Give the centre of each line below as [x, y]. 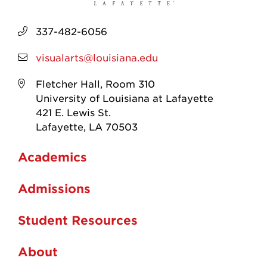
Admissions [54, 189]
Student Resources [78, 220]
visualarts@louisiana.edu [97, 57]
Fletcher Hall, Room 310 [95, 83]
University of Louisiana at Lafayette [125, 97]
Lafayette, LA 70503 [87, 126]
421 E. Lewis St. [73, 112]
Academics [52, 157]
